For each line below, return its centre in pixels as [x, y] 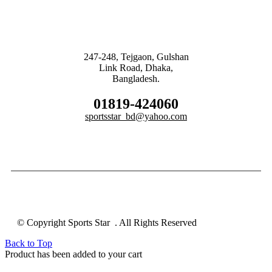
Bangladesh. [136, 78]
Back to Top [29, 243]
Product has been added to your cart [73, 254]
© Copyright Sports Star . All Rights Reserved [108, 222]
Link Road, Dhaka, [136, 67]
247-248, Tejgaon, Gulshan [136, 56]
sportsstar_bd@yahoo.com [136, 116]
